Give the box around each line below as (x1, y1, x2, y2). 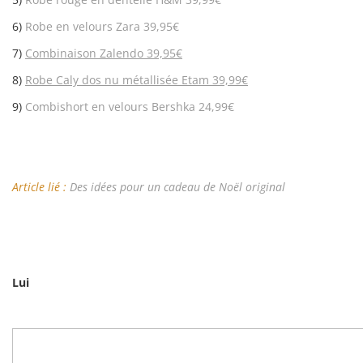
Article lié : (12, 179, 70, 194)
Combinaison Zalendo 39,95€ (25, 45, 182, 61)
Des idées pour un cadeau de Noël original (70, 179, 285, 194)
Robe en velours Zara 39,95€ (25, 19, 179, 34)
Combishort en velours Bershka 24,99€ (25, 99, 234, 114)
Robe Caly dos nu (25, 72, 122, 88)
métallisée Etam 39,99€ (122, 72, 248, 88)
